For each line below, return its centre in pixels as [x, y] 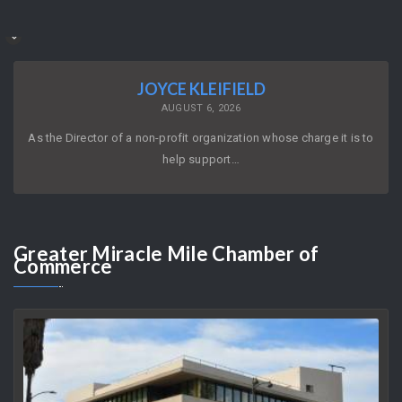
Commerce [63, 266]
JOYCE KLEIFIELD [201, 89]
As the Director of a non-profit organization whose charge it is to [201, 138]
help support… [201, 159]
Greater [53, 253]
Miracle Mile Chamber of [205, 253]
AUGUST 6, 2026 [201, 108]
